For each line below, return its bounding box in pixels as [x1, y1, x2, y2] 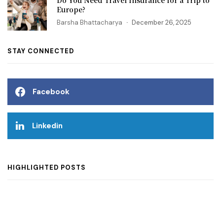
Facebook [33, 87, 70, 97]
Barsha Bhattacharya [57, 18, 122, 27]
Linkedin [32, 121, 63, 131]
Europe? [57, 4, 85, 14]
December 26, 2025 [132, 18, 191, 27]
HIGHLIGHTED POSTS [7, 163, 86, 172]
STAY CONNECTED [7, 47, 74, 56]
